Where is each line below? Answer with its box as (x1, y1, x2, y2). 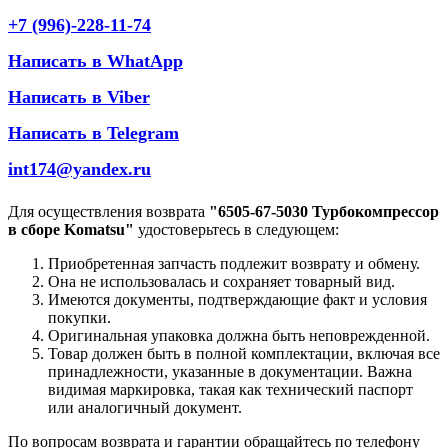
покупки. (48, 309, 111, 327)
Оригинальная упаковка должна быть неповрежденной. (48, 327, 430, 345)
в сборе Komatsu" (8, 221, 134, 239)
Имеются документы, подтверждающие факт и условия (48, 291, 427, 309)
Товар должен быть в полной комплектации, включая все (48, 345, 440, 363)
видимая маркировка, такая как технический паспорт (48, 381, 413, 399)
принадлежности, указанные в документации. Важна (48, 363, 412, 381)
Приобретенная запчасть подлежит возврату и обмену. (48, 255, 420, 273)
